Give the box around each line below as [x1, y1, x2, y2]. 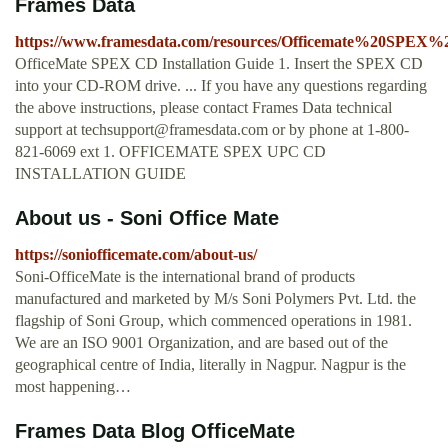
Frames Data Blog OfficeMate [15, 420, 295, 443]
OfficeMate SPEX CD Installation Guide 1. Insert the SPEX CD [15, 55, 423, 73]
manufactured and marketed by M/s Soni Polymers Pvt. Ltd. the [15, 290, 416, 308]
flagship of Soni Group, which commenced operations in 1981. [15, 312, 412, 330]
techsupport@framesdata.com [81, 121, 268, 139]
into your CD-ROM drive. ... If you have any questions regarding [15, 77, 427, 95]
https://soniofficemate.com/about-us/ [15, 246, 257, 264]
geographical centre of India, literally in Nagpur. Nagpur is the [15, 356, 406, 374]
